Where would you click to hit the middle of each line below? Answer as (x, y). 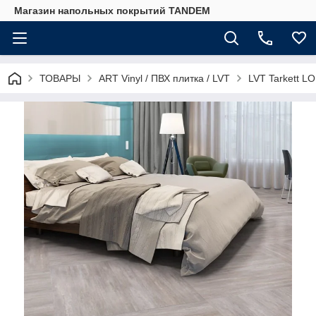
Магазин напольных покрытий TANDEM (112, 11)
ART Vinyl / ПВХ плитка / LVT (164, 78)
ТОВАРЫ (60, 78)
